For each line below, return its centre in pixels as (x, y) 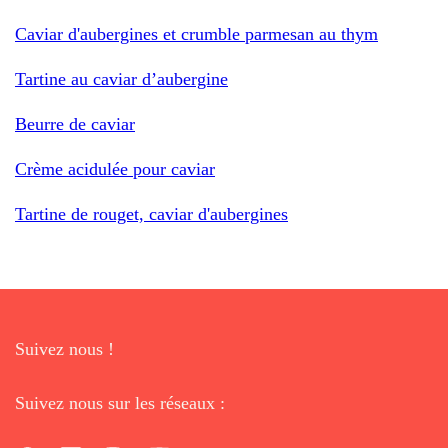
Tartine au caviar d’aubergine (121, 78)
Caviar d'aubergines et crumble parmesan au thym (196, 33)
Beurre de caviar (75, 123)
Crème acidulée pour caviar (115, 168)
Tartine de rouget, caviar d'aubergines (151, 213)
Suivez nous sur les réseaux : (120, 402)
